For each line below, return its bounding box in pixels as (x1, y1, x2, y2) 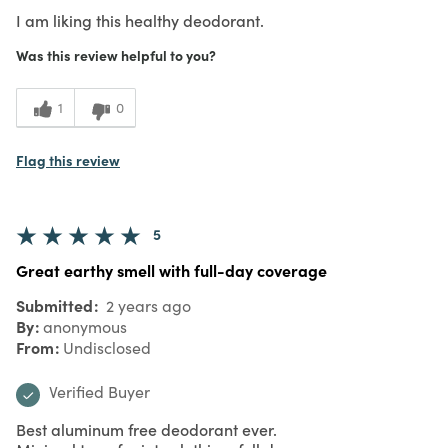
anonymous (43, 315, 127, 337)
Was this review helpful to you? (16, 44, 216, 65)
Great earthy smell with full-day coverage (16, 258, 327, 281)
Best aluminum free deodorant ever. (16, 417, 277, 440)
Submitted (16, 293, 97, 316)
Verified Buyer (49, 380, 150, 402)
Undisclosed (63, 336, 151, 358)
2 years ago (102, 294, 191, 316)
